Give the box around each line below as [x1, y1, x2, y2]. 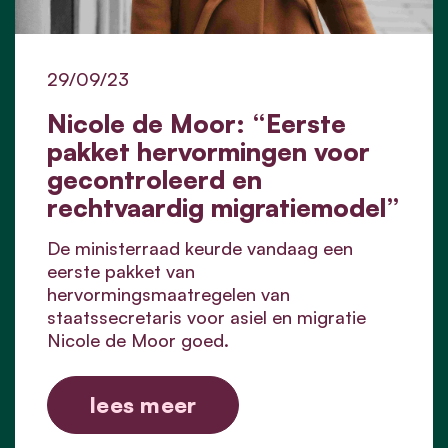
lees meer [90, 390, 197, 418]
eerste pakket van [47, 259, 195, 282]
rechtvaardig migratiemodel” [47, 190, 400, 223]
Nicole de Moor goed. [47, 328, 229, 351]
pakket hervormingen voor [47, 134, 370, 167]
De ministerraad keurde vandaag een [47, 236, 353, 259]
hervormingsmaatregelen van [47, 282, 290, 305]
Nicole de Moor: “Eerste [47, 106, 346, 139]
